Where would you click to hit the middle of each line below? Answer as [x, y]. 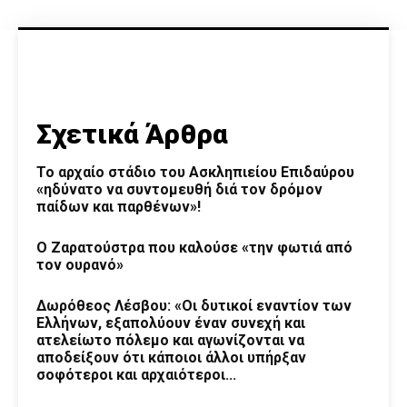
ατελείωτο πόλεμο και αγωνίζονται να [170, 340]
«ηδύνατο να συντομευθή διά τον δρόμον [179, 189]
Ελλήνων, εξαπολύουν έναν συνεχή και [171, 323]
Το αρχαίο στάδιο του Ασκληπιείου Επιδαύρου [195, 172]
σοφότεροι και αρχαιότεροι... [136, 374]
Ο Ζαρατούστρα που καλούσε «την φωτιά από [194, 247]
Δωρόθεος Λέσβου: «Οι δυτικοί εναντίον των [194, 305]
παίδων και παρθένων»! [119, 206]
